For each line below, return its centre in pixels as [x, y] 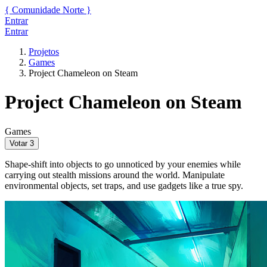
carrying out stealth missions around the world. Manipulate [115, 175]
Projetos [44, 52]
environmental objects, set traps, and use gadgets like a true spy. [124, 185]
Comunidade [36, 10]
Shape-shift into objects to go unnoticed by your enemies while [123, 164]
